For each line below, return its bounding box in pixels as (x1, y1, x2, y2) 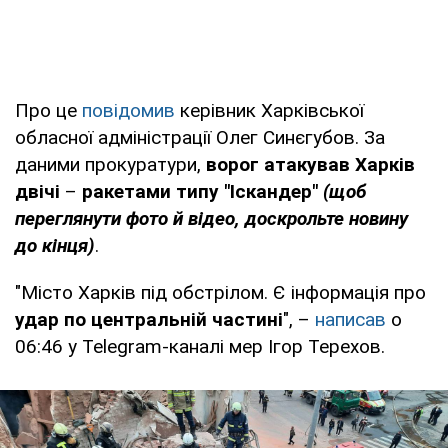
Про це (15, 98, 82, 122)
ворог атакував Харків (206, 152, 415, 176)
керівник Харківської (175, 98, 364, 122)
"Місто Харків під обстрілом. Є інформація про (15, 280, 426, 304)
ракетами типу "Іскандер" (82, 179, 318, 203)
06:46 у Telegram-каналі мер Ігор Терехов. (15, 334, 385, 358)
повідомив (82, 98, 175, 122)
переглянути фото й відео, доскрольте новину (15, 206, 408, 230)
